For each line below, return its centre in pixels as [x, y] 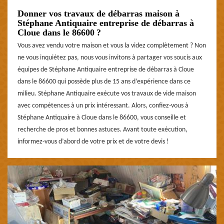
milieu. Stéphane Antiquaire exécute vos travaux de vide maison [107, 94]
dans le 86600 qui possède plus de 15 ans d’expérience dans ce [104, 82]
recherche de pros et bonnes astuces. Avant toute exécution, [102, 130]
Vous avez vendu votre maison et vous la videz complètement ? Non [112, 46]
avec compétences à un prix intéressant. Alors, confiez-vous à [103, 106]
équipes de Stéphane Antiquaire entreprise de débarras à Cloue [106, 70]
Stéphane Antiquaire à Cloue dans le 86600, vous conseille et [102, 118]
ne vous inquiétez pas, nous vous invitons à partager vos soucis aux [110, 58]
